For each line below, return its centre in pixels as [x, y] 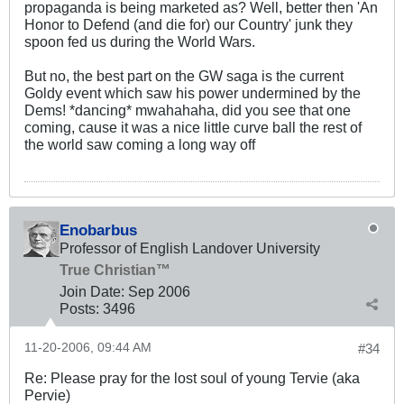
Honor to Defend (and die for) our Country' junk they [188, 25]
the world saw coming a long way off [140, 145]
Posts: [79, 309]
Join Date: [92, 292]
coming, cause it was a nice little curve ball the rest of [193, 128]
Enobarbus [98, 230]
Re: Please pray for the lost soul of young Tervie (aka [192, 378]
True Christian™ [115, 270]
